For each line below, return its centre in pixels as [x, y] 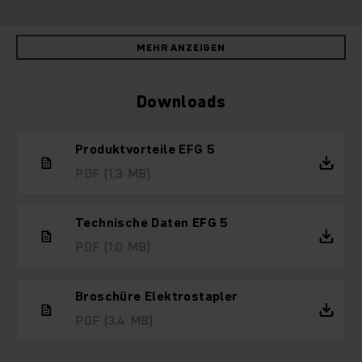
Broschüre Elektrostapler [157, 296]
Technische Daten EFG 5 [152, 223]
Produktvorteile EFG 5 [145, 149]
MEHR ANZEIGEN [181, 48]
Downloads [181, 102]
